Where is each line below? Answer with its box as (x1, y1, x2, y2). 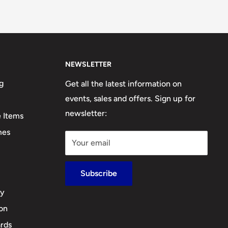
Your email (72, 138, 110, 148)
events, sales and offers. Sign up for (65, 94, 195, 104)
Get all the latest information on (65, 79, 182, 89)
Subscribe (80, 168, 117, 179)
